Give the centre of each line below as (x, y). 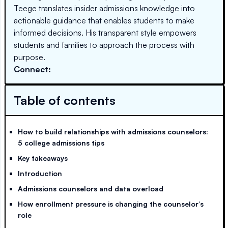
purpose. (30, 57)
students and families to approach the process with (104, 45)
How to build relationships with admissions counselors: (113, 132)
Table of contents (65, 100)
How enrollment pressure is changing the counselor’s (111, 204)
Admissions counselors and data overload (91, 189)
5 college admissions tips (61, 143)
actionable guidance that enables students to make (104, 20)
